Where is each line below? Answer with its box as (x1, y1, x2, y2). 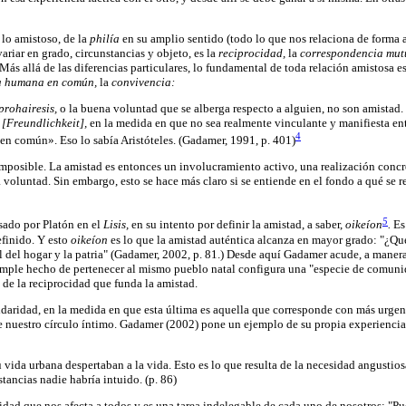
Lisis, (103, 217, 131, 232)
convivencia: (111, 74, 175, 89)
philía (90, 31, 122, 45)
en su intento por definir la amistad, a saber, (131, 217, 345, 232)
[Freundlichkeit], (2, 115, 90, 130)
